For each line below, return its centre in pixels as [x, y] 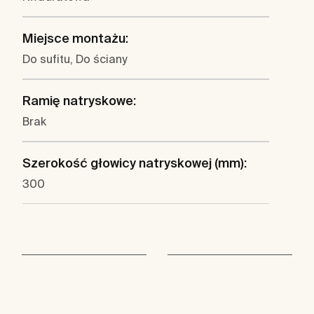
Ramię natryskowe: [79, 101]
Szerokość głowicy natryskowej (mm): [135, 163]
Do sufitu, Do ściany [75, 59]
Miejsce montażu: [75, 39]
